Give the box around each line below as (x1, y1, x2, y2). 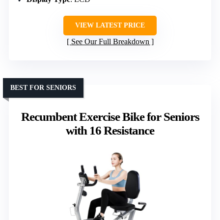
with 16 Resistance (66, 123, 154, 137)
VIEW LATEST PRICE (75, 21, 145, 29)
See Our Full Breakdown (71, 37, 149, 46)
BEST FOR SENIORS (10, 83, 76, 91)
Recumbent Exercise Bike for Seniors (21, 110, 199, 123)
